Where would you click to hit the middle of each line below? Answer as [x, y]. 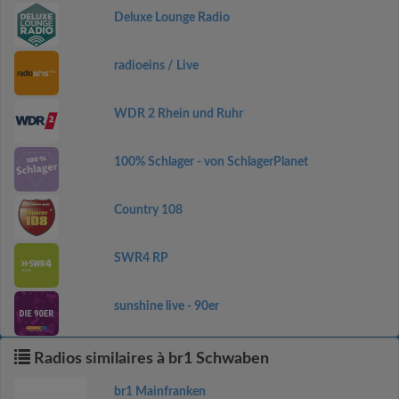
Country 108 [148, 210]
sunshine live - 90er [166, 306]
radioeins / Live [156, 66]
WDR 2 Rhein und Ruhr [178, 114]
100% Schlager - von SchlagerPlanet [211, 162]
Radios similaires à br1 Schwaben [150, 359]
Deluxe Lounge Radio [171, 18]
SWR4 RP [141, 258]
